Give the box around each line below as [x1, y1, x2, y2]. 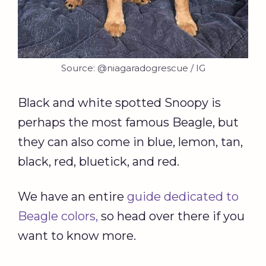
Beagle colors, [18, 209, 98, 224]
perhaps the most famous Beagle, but [18, 115, 239, 130]
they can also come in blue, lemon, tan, [18, 135, 243, 150]
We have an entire [18, 189, 127, 204]
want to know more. [18, 229, 139, 243]
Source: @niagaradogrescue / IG [61, 62, 205, 74]
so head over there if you [98, 209, 245, 224]
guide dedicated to [127, 189, 239, 204]
